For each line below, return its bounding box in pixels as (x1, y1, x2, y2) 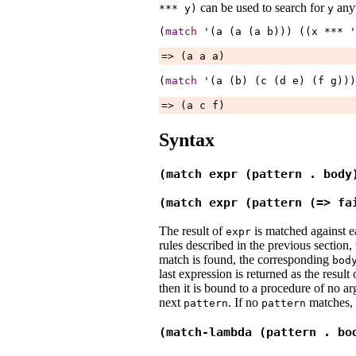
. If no (228, 296, 261, 310)
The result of (159, 224, 226, 238)
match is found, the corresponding (159, 253, 332, 267)
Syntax (159, 129, 215, 150)
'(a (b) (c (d (197, 74, 292, 87)
